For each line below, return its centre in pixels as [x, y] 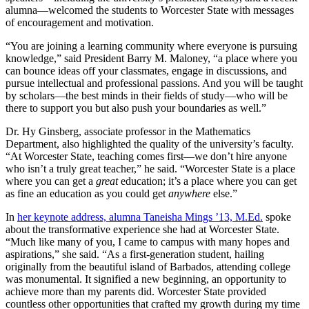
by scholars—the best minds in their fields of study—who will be [147, 96]
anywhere [191, 194]
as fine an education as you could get [87, 194]
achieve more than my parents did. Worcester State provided [136, 292]
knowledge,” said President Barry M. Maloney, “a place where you [151, 59]
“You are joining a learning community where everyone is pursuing [151, 46]
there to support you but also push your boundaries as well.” [136, 108]
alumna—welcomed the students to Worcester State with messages [150, 10]
